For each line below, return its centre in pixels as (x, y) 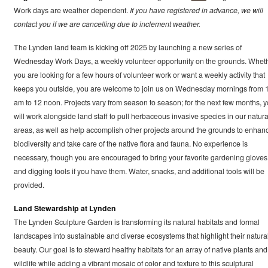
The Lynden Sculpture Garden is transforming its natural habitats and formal (136, 222)
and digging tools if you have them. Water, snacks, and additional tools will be (139, 171)
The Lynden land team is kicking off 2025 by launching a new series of (127, 48)
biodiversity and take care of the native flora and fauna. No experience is (130, 144)
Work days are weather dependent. (71, 10)
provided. (29, 185)
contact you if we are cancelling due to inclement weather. (107, 24)
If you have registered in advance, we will (196, 10)
